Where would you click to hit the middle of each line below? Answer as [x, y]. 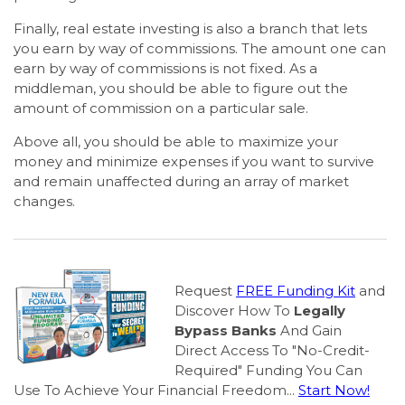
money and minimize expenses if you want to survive [194, 162]
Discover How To [234, 311]
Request [205, 291]
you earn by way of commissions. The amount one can [200, 49]
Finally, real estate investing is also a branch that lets [190, 29]
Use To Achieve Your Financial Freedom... [156, 391]
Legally [320, 311]
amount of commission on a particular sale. [161, 108]
